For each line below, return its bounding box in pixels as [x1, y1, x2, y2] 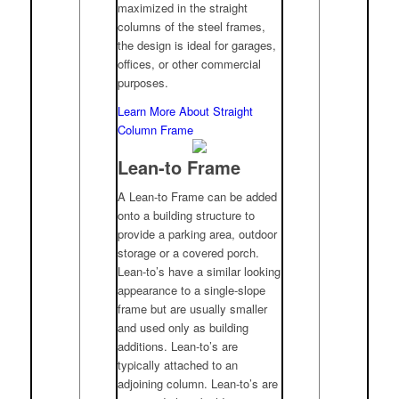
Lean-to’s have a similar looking [118, 263, 281, 281]
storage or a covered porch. [118, 244, 260, 262]
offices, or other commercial [118, 55, 262, 73]
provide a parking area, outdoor [118, 225, 278, 243]
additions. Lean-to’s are [118, 338, 239, 355]
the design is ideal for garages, [118, 37, 277, 54]
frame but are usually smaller [118, 300, 268, 318]
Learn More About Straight [118, 102, 254, 120]
